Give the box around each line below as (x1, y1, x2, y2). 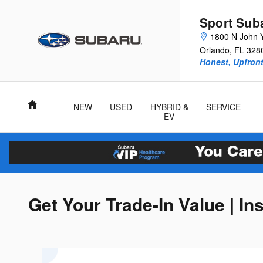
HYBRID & (150, 101, 188, 113)
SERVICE (206, 101, 241, 113)
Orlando (200, 44, 230, 56)
